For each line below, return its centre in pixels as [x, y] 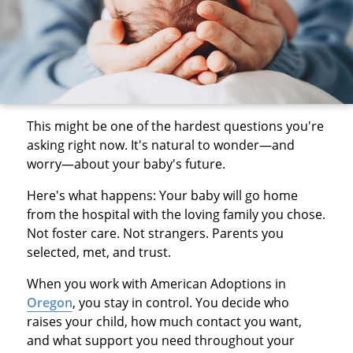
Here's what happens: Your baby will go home [162, 196]
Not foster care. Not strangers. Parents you [155, 234]
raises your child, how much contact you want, [164, 322]
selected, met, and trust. [98, 253]
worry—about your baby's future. [126, 164]
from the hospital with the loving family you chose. [176, 215]
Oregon [49, 303]
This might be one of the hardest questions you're [175, 126]
